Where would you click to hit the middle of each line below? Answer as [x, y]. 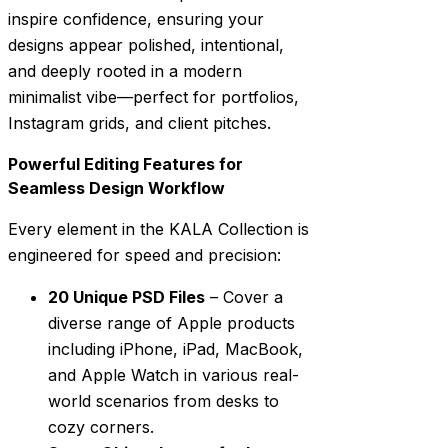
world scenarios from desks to [163, 401]
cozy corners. [101, 427]
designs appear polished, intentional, [146, 45]
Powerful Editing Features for [125, 164]
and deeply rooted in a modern [125, 71]
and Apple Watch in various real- [173, 375]
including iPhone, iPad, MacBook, [175, 349]
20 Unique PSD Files [126, 297]
